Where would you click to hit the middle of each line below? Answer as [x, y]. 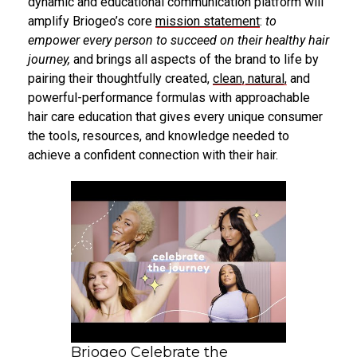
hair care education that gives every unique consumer [175, 117]
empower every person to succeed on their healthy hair [178, 41]
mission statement [208, 22]
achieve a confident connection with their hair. [153, 155]
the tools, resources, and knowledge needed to [159, 136]
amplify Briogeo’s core [92, 22]
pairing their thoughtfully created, [120, 79]
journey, [51, 60]
